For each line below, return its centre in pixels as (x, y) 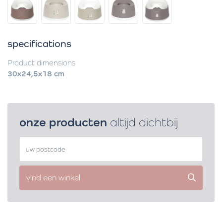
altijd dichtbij (144, 122)
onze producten (65, 122)
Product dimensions (41, 63)
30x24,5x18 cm (36, 74)
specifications (39, 44)
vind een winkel (54, 178)
